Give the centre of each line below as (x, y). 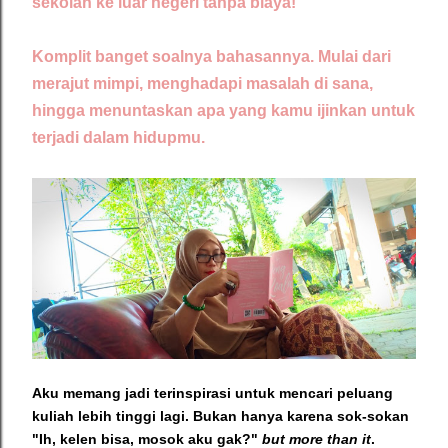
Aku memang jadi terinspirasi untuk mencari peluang (212, 392)
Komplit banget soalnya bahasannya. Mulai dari (211, 56)
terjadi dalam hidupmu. (118, 137)
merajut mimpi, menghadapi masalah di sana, (202, 83)
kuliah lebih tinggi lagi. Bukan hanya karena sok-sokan (220, 415)
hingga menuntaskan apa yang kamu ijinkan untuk (223, 110)
